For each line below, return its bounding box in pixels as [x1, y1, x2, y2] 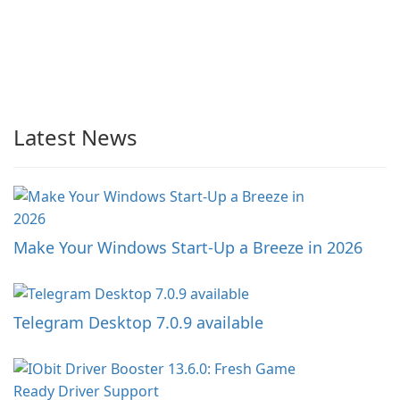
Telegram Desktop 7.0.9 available [13, 312, 263, 333]
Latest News [13, 122, 137, 152]
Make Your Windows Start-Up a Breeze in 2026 [13, 237, 362, 258]
